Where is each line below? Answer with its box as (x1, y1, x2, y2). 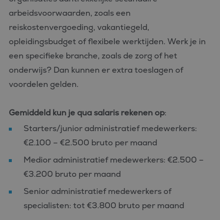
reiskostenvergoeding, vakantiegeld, (9, 22, 149, 32)
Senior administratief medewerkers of (24, 186, 171, 196)
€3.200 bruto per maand (24, 169, 121, 179)
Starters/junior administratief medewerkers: (24, 123, 197, 134)
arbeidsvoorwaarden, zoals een (9, 8, 131, 18)
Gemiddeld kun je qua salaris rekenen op (9, 108, 165, 118)
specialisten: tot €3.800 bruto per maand (24, 200, 184, 211)
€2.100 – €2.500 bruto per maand (24, 137, 157, 148)
